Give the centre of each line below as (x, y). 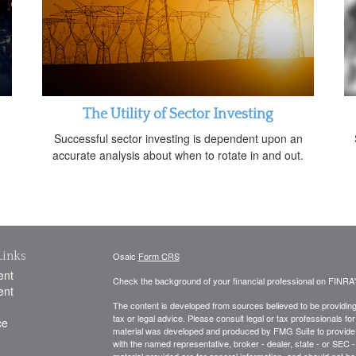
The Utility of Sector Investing (178, 114)
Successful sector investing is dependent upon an (178, 138)
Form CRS (159, 255)
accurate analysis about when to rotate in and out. (178, 155)
